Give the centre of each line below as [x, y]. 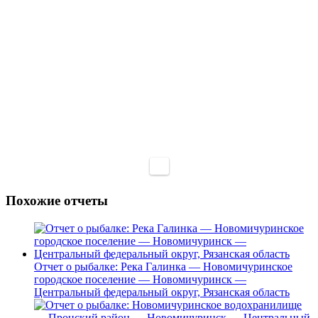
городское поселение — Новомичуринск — [140, 280]
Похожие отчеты [57, 201]
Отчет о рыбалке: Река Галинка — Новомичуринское [163, 267]
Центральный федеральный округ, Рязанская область [162, 292]
